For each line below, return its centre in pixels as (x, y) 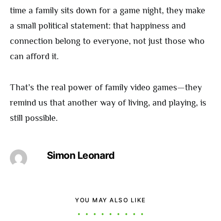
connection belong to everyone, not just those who (107, 41)
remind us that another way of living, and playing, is (108, 103)
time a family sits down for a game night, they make (108, 11)
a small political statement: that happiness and (98, 26)
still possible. (34, 118)
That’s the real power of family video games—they (106, 88)
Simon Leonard (81, 156)
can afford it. (34, 56)
